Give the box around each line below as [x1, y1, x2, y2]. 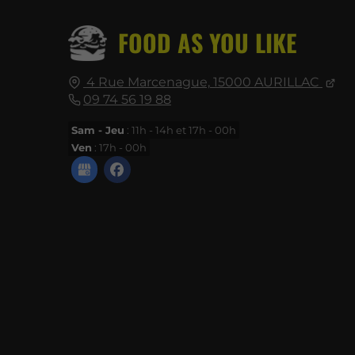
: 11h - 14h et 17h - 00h [124, 123, 236, 136]
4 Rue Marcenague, [86, 74, 210, 90]
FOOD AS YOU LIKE [118, 25, 297, 61]
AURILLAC [254, 74, 319, 90]
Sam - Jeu [71, 123, 124, 136]
